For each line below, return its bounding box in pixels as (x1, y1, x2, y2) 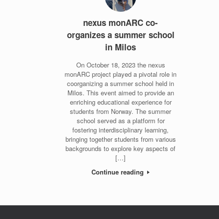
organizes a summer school (66, 29, 175, 41)
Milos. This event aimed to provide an (67, 88, 174, 97)
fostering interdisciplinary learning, (72, 125, 169, 134)
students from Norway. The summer (70, 106, 172, 116)
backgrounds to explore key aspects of (66, 143, 176, 153)
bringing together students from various (65, 134, 176, 144)
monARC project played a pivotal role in (65, 69, 177, 79)
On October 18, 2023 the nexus (76, 60, 165, 69)
